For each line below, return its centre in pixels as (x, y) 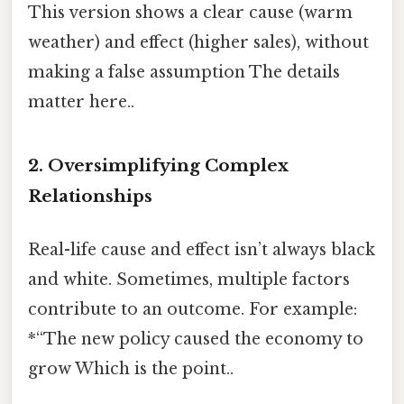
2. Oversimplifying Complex (158, 166)
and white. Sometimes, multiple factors (189, 280)
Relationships (90, 197)
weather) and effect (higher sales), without (198, 43)
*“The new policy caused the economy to (196, 340)
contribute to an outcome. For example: (193, 310)
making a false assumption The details (184, 73)
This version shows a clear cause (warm (190, 13)
